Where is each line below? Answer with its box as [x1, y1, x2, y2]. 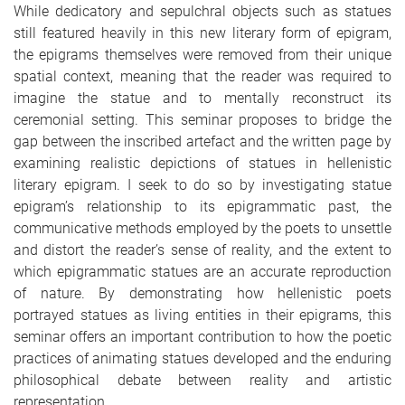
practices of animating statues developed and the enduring [14, 349, 391, 367]
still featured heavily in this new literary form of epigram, [14, 24, 391, 42]
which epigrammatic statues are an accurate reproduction [14, 262, 391, 280]
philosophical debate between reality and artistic [14, 371, 391, 389]
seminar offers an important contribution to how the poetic [14, 327, 391, 345]
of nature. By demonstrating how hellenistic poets [14, 284, 391, 302]
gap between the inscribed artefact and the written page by [14, 132, 391, 150]
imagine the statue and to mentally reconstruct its [14, 89, 391, 107]
